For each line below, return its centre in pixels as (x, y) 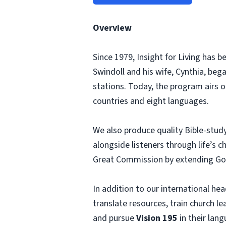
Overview (112, 28)
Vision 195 (157, 218)
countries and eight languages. (151, 101)
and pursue (115, 218)
